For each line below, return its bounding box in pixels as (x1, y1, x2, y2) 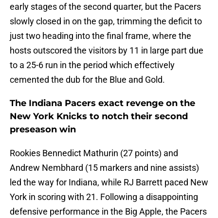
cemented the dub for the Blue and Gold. (10, 74, 165, 85)
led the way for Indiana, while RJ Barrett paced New (10, 177, 208, 188)
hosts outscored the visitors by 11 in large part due (10, 45, 203, 56)
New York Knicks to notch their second (10, 111, 188, 122)
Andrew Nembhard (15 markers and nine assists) (10, 163, 199, 173)
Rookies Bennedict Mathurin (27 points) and (10, 148, 178, 159)
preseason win (10, 124, 76, 135)
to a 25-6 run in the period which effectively (10, 60, 175, 71)
